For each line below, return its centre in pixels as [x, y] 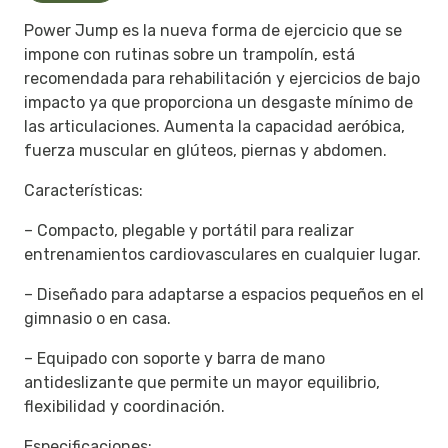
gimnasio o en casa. [97, 319]
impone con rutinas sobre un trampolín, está [189, 55]
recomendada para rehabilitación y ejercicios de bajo [222, 79]
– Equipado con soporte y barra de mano [174, 359]
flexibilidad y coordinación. [124, 407]
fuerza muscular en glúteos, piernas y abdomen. [205, 151]
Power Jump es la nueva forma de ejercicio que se [213, 31]
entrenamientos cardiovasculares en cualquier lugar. [222, 255]
